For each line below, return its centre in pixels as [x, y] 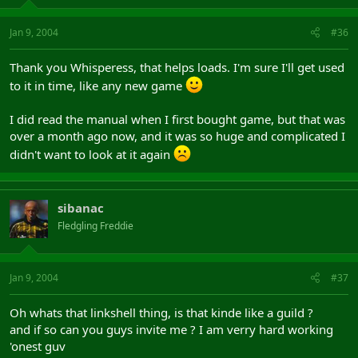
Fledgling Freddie [95, 225]
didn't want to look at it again [91, 154]
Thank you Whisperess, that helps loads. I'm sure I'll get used [177, 67]
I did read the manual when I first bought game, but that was [177, 119]
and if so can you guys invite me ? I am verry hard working [171, 329]
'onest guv [38, 346]
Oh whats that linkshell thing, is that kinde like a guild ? [161, 312]
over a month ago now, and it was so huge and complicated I [177, 135]
